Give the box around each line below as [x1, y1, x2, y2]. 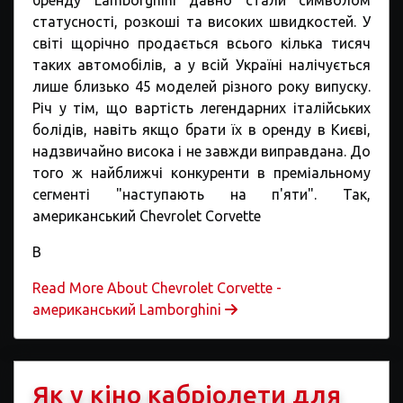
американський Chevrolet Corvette [32, 208, 261, 224]
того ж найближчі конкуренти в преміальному [32, 165, 371, 181]
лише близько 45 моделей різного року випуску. [32, 78, 371, 94]
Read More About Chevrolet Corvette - [32, 280, 282, 296]
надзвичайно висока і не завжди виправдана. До [32, 143, 371, 159]
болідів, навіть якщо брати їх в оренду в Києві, [32, 121, 371, 138]
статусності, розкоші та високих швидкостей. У [32, 13, 371, 30]
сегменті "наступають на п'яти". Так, [32, 186, 371, 202]
